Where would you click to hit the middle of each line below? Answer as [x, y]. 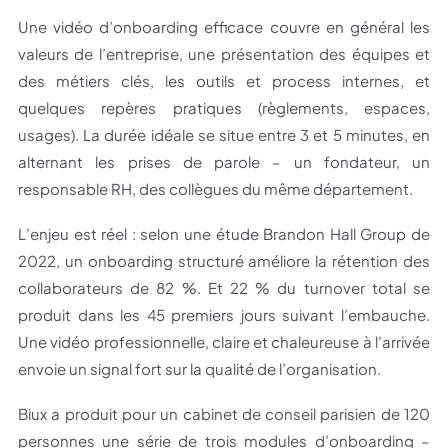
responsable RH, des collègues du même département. [215, 189]
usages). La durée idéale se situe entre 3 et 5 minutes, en [224, 135]
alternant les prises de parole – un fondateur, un [224, 162]
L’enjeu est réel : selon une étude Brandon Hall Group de [224, 234]
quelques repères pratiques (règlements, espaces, [224, 108]
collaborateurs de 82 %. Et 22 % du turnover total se [224, 288]
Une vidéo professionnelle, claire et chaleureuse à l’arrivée [224, 342]
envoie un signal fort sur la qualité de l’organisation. [199, 369]
